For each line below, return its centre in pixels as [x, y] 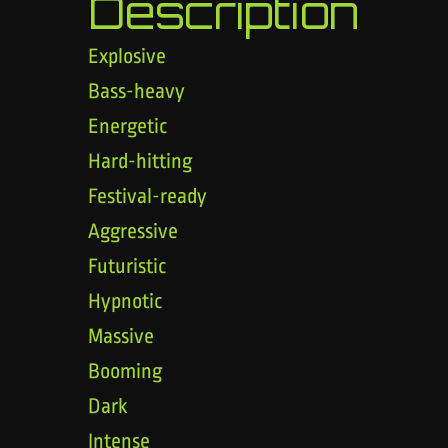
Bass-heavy [136, 90]
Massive [121, 335]
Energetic [128, 125]
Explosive [127, 55]
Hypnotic [125, 300]
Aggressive [133, 230]
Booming [125, 370]
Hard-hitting [140, 160]
